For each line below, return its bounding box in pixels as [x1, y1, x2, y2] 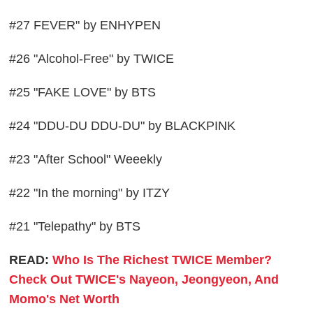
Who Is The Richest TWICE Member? [52, 252, 272, 267]
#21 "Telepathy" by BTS [9, 219, 141, 233]
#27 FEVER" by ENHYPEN [9, 17, 161, 32]
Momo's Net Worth [9, 291, 120, 306]
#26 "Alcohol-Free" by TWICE [9, 51, 175, 66]
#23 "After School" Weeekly [9, 152, 163, 166]
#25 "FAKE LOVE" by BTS [9, 85, 156, 99]
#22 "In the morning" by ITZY [9, 185, 170, 200]
